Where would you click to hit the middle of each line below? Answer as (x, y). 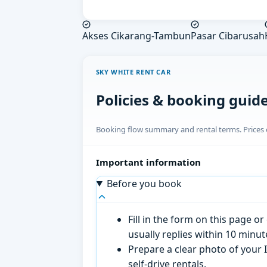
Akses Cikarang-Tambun (136, 36)
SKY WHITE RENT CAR (133, 72)
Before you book (144, 183)
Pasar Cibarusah (228, 36)
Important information (148, 162)
